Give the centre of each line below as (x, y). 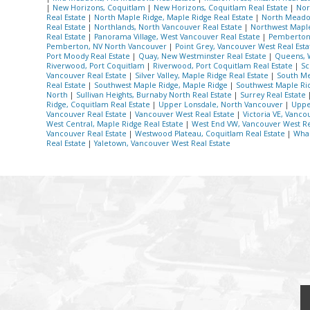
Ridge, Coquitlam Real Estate (99, 104)
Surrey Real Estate (274, 94)
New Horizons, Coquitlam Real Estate (222, 7)
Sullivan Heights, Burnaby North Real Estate (155, 94)
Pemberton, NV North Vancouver (108, 46)
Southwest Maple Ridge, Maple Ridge (162, 85)
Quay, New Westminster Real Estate (203, 56)
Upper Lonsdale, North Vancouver (222, 104)
